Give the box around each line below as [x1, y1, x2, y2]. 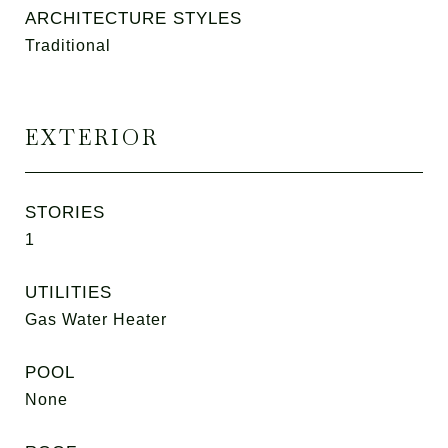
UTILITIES [25, 283, 112, 302]
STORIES [25, 203, 105, 222]
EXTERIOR [25, 124, 159, 151]
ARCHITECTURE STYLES [25, 9, 242, 28]
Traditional [25, 37, 111, 54]
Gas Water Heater [25, 311, 167, 328]
